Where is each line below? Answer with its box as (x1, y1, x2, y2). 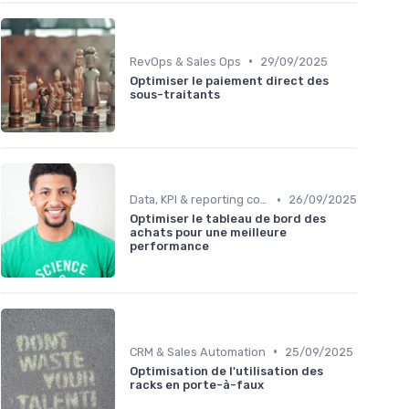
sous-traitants (130, 87, 220, 101)
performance (130, 239, 209, 254)
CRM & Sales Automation (130, 344, 266, 359)
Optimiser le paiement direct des (130, 73, 329, 88)
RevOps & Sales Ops (130, 54, 241, 68)
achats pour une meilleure (130, 225, 287, 240)
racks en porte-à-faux (130, 377, 264, 392)
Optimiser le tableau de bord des (130, 212, 326, 226)
